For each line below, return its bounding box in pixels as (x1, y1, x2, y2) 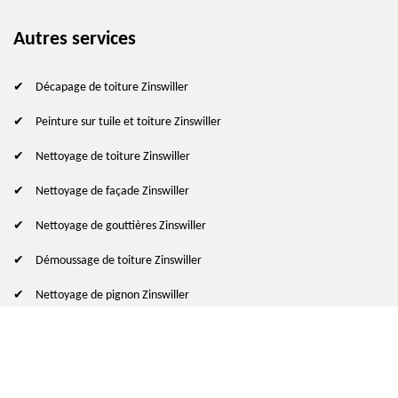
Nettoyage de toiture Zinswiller (36, 149, 190, 163)
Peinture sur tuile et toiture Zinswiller (36, 115, 221, 129)
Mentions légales (180, 371, 265, 386)
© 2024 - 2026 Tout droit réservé (13, 371, 177, 386)
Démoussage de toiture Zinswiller (36, 253, 202, 267)
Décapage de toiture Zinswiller (36, 80, 188, 94)
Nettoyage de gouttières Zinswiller (36, 219, 206, 233)
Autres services (13, 28, 136, 50)
